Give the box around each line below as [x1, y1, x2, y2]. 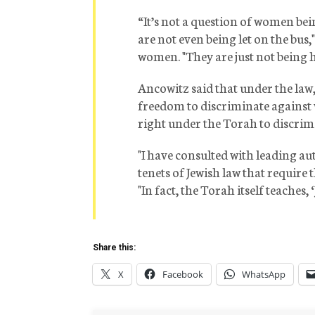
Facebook [162, 268, 203, 281]
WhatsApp [242, 268, 285, 281]
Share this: [93, 243, 136, 253]
